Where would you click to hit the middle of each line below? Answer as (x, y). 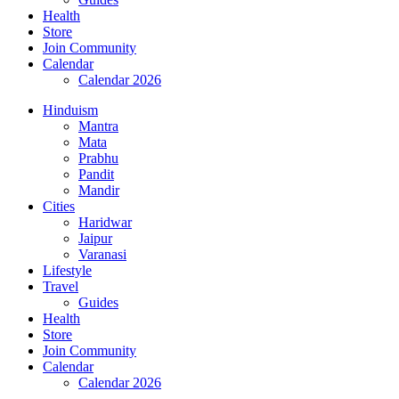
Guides (98, 302)
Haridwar (105, 222)
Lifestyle (67, 270)
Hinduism (70, 110)
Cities (59, 206)
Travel (61, 286)
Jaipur (95, 238)
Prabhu (98, 158)
